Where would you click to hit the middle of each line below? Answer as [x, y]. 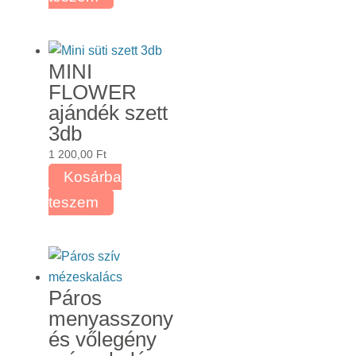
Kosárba [92, 176]
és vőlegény [102, 340]
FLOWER [92, 92]
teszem [73, 202]
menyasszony [110, 319]
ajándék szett [108, 112]
